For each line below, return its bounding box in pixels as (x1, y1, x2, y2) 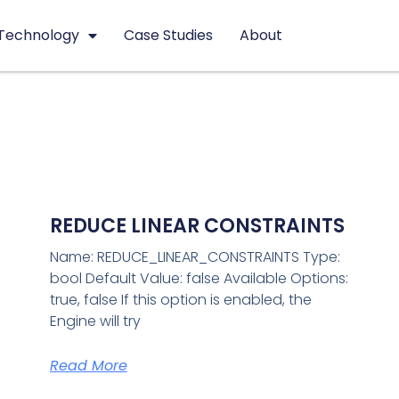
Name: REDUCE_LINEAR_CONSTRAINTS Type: (49, 247, 340, 268)
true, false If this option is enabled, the (49, 289, 312, 311)
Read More (49, 355, 127, 377)
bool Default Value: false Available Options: (49, 268, 348, 289)
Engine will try (49, 311, 141, 332)
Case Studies (124, 25, 214, 45)
